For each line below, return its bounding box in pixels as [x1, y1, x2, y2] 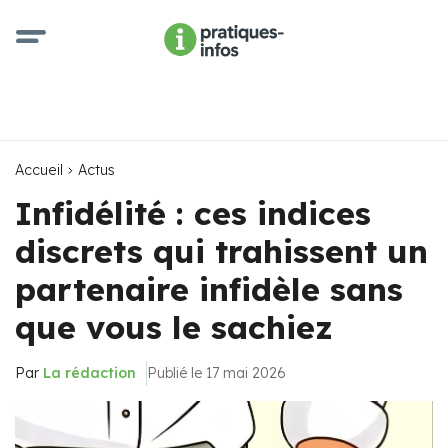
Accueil [15, 161, 63, 179]
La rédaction [43, 364, 136, 382]
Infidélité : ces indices [15, 193, 371, 233]
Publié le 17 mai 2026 [147, 364, 286, 382]
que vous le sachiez [15, 307, 333, 347]
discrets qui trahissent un [15, 231, 428, 271]
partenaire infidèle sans [15, 269, 403, 309]
